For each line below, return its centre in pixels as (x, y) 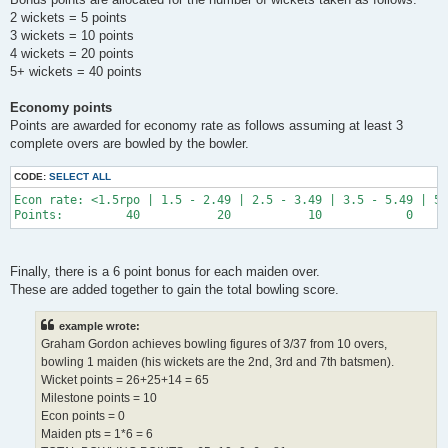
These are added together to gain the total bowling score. (174, 290)
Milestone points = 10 (99, 398)
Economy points (61, 108)
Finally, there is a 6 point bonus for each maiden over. (165, 272)
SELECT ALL (80, 177)
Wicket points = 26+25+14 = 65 (125, 380)
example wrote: (99, 326)
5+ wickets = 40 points (76, 72)
